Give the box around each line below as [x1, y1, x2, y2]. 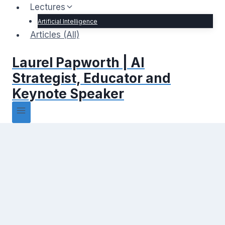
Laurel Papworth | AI [12, 54, 145, 70]
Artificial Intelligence [38, 18, 97, 25]
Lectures [30, 2, 65, 12]
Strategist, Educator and [12, 70, 171, 86]
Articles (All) [30, 30, 79, 40]
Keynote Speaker [12, 85, 124, 101]
